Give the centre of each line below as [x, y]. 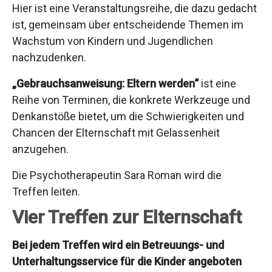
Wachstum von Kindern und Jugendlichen [113, 41]
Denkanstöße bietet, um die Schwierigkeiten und [128, 116]
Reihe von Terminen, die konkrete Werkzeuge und [131, 100]
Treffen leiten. [46, 192]
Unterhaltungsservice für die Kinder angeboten [127, 261]
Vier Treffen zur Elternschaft [127, 217]
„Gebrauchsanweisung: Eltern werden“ [105, 83]
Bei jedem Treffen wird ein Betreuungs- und [118, 245]
